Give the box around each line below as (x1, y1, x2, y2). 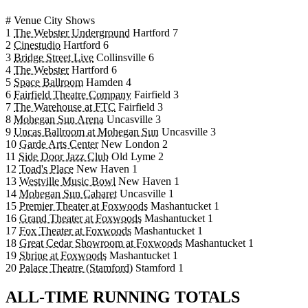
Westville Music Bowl (19, 175, 115, 188)
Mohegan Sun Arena (14, 113, 104, 126)
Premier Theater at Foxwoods (19, 200, 148, 212)
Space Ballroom (14, 76, 83, 89)
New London (101, 138, 159, 151)
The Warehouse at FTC (14, 101, 115, 113)
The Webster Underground (14, 27, 130, 39)
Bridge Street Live (14, 52, 93, 64)
